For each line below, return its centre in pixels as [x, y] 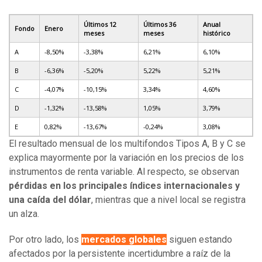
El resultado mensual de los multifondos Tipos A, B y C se [127, 144]
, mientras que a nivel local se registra [168, 200]
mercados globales [124, 240]
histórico [217, 33]
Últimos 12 [100, 25]
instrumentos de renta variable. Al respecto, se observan [124, 172]
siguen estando [199, 240]
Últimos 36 [160, 25]
